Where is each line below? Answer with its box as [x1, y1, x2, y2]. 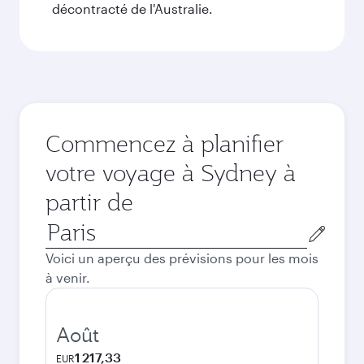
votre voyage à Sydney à [45, 158, 296, 188]
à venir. [45, 270, 90, 285]
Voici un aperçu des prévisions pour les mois [45, 250, 318, 266]
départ [45, 257, 85, 272]
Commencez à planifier [45, 128, 284, 158]
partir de [45, 187, 133, 217]
